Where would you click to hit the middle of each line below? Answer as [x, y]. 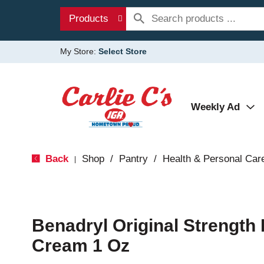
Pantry [133, 159]
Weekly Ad [215, 107]
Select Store [123, 51]
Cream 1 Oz [80, 245]
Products [89, 19]
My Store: [79, 51]
